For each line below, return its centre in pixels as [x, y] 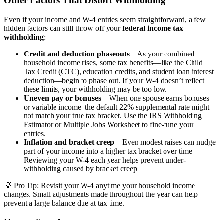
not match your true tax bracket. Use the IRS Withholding [113, 115]
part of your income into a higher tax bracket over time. [109, 151]
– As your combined [162, 54]
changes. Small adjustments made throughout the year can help [101, 194]
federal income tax [153, 28]
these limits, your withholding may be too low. [95, 89]
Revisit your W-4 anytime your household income [117, 185]
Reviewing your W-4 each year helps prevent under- [105, 160]
